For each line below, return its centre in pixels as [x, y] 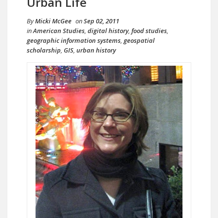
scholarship [44, 50]
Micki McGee [53, 21]
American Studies [59, 31]
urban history [96, 50]
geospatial [139, 40]
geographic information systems [74, 40]
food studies [149, 31]
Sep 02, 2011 [101, 21]
